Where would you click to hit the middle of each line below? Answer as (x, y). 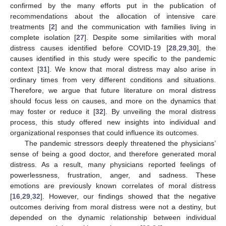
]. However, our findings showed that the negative (128, 196)
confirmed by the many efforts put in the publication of (113, 5)
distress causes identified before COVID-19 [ (89, 48)
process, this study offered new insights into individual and (113, 122)
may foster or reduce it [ (53, 111)
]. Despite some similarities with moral (150, 37)
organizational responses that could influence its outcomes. (104, 132)
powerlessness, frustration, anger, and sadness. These (113, 175)
